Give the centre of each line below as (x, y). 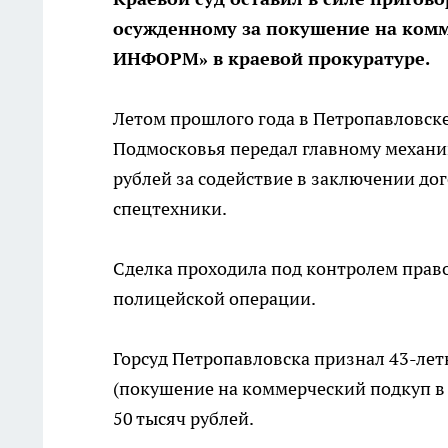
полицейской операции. (214, 299)
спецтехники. (170, 209)
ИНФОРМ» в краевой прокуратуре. (271, 59)
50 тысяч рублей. (183, 419)
